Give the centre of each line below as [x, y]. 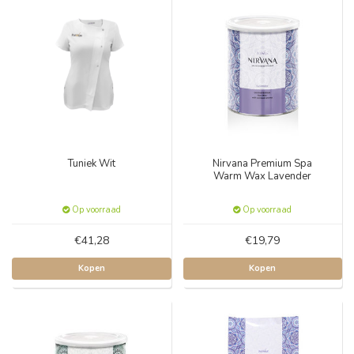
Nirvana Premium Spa [263, 164]
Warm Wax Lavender [263, 176]
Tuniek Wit [91, 164]
